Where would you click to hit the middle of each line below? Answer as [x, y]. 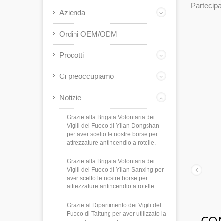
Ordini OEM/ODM [88, 34]
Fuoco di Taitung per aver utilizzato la [116, 214]
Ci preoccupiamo [87, 76]
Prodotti [72, 55]
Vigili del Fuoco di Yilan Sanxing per [115, 170]
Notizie [70, 97]
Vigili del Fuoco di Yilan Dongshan [113, 126]
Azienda [72, 13]
